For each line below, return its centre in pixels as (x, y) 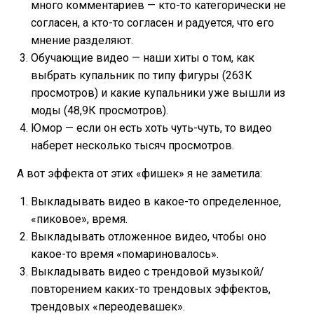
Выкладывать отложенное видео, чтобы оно (149, 237)
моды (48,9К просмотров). (100, 111)
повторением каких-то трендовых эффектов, (151, 289)
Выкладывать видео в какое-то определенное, (156, 202)
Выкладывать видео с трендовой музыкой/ (148, 272)
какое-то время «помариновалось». (125, 254)
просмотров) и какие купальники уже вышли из (158, 93)
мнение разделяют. (82, 41)
